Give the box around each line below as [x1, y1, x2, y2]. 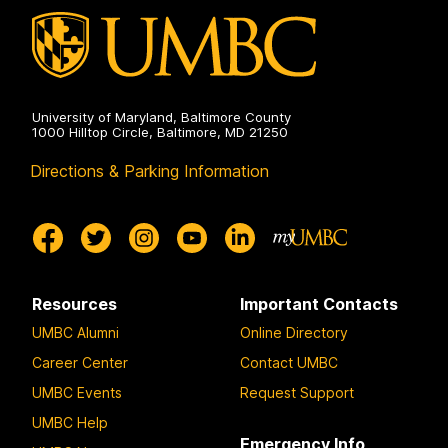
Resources [32, 293, 117, 314]
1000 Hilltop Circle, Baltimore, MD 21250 [32, 123, 288, 140]
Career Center [32, 353, 128, 371]
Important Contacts [240, 293, 398, 314]
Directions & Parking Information [30, 160, 269, 181]
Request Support [240, 383, 354, 401]
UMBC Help [32, 413, 108, 431]
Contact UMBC [240, 353, 338, 371]
